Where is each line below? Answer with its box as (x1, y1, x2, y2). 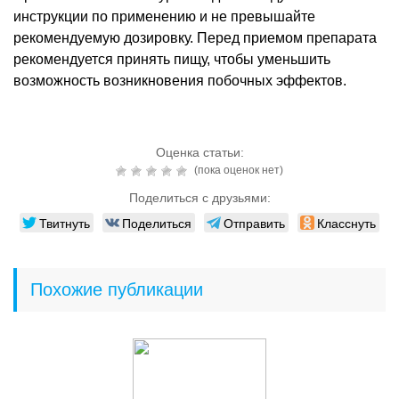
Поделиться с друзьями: (128, 190, 271, 205)
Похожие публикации (30, 279, 203, 299)
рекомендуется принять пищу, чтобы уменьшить (13, 51, 330, 67)
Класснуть (317, 213, 376, 232)
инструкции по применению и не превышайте (13, 8, 315, 24)
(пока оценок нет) (191, 163, 283, 176)
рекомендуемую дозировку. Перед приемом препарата (13, 29, 377, 45)
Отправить (224, 213, 285, 232)
